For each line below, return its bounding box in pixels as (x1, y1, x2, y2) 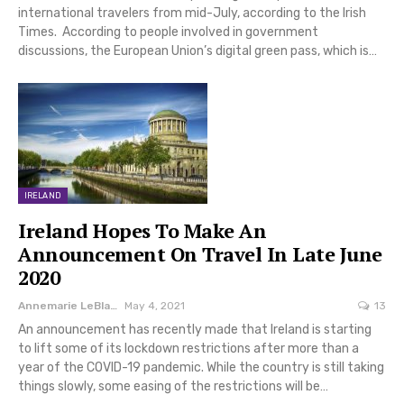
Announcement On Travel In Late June (18, 241, 382, 268)
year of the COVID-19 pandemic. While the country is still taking (18, 360, 384, 376)
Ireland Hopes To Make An (18, 217, 266, 244)
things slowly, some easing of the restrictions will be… (18, 379, 328, 395)
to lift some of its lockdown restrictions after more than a (18, 341, 359, 357)
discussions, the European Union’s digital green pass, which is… (18, 42, 377, 59)
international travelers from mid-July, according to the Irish (18, 5, 366, 21)
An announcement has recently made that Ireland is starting (18, 322, 372, 338)
